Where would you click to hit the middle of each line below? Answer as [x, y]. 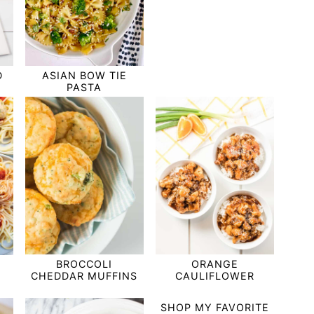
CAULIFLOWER [214, 276]
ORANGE [214, 264]
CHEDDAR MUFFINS [84, 276]
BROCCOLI [84, 264]
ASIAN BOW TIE [84, 75]
